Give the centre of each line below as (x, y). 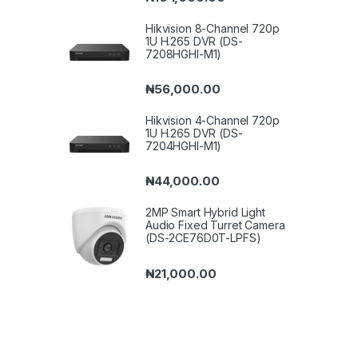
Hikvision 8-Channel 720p (213, 28)
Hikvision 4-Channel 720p (213, 121)
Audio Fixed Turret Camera (215, 225)
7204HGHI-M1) (184, 146)
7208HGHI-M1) (184, 54)
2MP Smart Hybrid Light (205, 213)
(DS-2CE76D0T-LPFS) (203, 238)
